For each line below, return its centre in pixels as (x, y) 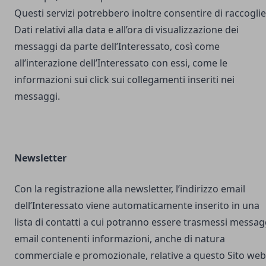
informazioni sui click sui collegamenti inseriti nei (124, 80)
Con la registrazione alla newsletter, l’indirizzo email (130, 189)
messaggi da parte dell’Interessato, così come (117, 46)
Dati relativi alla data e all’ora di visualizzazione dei (126, 30)
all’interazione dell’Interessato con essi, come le (121, 63)
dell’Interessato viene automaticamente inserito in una (137, 205)
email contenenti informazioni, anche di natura (120, 239)
